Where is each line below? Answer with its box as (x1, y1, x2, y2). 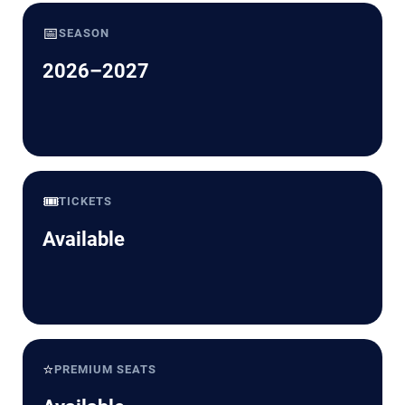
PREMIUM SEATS (54, 363, 157, 377)
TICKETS (59, 194, 113, 209)
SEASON (59, 26, 110, 41)
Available (42, 228, 125, 251)
